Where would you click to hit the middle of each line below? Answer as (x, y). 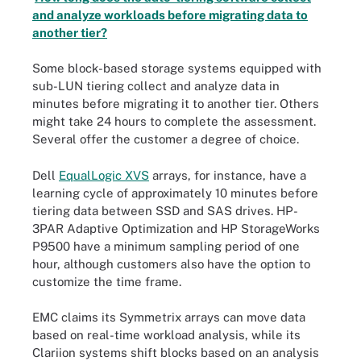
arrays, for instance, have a (228, 175)
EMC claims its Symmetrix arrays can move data (169, 317)
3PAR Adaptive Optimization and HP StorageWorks (176, 228)
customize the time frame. (107, 281)
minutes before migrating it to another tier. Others (176, 104)
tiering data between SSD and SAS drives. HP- (165, 210)
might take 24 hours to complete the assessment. (174, 121)
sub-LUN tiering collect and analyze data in (156, 86)
